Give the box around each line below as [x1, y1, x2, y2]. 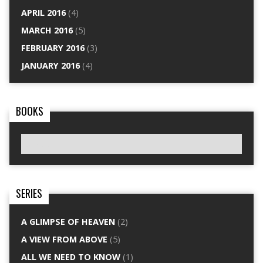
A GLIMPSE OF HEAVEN [21, 215, 115, 227]
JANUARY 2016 [21, 60, 80, 72]
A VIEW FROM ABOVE [21, 233, 107, 245]
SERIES [15, 185, 42, 201]
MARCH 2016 [21, 25, 73, 36]
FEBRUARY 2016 [21, 42, 85, 54]
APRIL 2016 [21, 7, 66, 19]
